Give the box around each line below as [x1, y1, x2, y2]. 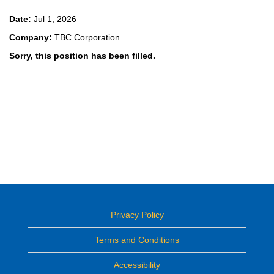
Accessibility [114, 260, 160, 270]
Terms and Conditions [95, 235, 179, 245]
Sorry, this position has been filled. [9, 51, 155, 61]
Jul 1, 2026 [34, 14, 76, 24]
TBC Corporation [54, 32, 120, 42]
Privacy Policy [110, 210, 164, 220]
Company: [9, 32, 54, 42]
